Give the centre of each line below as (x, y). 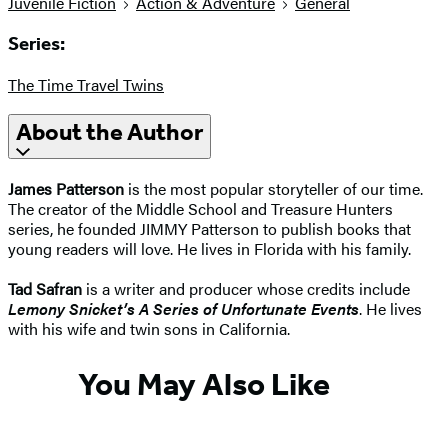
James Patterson (66, 189)
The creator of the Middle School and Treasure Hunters (200, 209)
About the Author (109, 132)
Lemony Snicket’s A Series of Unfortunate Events (183, 309)
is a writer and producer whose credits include (246, 289)
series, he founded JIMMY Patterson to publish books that (209, 229)
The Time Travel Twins (86, 84)
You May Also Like (204, 383)
